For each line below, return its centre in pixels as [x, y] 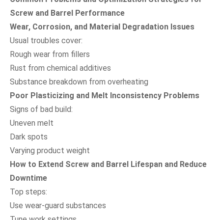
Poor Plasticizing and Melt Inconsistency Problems [105, 95]
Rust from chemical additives [60, 68]
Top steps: [28, 192]
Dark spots [29, 137]
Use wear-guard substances [58, 205]
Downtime [28, 178]
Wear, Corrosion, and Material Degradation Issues [102, 27]
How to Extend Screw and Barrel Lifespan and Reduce [108, 164]
